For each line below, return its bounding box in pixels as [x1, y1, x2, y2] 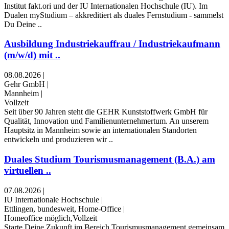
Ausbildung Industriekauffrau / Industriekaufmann [4, 38, 220, 50]
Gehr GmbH [4, 80, 45, 89]
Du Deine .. [4, 19, 42, 29]
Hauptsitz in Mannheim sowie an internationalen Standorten [4, 126, 197, 135]
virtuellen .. [4, 165, 51, 176]
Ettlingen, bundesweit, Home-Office [4, 204, 121, 213]
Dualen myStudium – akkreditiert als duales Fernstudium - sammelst [4, 10, 223, 19]
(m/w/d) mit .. [4, 50, 60, 61]
